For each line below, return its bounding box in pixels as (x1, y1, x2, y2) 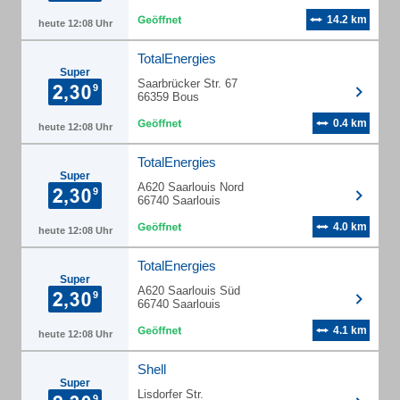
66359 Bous (137, 90, 199, 104)
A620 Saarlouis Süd (137, 284, 240, 297)
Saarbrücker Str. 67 (137, 77, 237, 90)
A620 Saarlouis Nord (137, 180, 244, 194)
